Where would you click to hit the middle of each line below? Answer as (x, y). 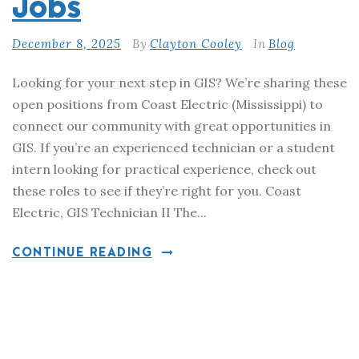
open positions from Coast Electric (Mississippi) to (167, 104)
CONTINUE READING (82, 253)
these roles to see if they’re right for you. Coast (157, 191)
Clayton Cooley (196, 44)
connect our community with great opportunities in (171, 126)
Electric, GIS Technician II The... (109, 212)
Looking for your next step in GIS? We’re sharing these (179, 83)
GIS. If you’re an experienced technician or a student (173, 147)
